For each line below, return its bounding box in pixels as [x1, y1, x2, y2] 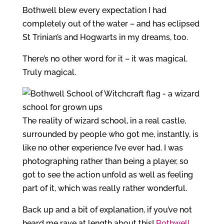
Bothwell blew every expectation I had [22, 5, 166, 15]
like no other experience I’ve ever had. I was [22, 143, 183, 152]
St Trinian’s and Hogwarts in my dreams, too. [22, 32, 188, 42]
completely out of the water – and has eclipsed [22, 19, 199, 28]
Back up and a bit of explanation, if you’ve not [22, 205, 192, 214]
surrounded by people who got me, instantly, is [22, 129, 198, 139]
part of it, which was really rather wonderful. [22, 183, 187, 193]
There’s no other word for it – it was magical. [22, 54, 187, 63]
